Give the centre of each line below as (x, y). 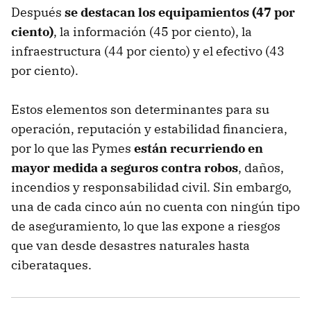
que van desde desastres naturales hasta (131, 246)
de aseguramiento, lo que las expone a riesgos (146, 226)
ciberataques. (51, 265)
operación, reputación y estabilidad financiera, (149, 129)
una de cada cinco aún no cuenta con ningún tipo (155, 207)
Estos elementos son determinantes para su (140, 110)
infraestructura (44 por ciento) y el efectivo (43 (148, 51)
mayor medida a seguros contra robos (125, 168)
